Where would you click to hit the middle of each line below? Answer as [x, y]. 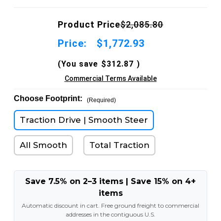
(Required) [101, 100]
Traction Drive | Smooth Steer [84, 120]
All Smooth [43, 145]
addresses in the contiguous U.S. [110, 214]
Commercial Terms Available [110, 78]
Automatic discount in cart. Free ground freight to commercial [110, 205]
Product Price [89, 24]
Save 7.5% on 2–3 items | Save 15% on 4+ [110, 181]
